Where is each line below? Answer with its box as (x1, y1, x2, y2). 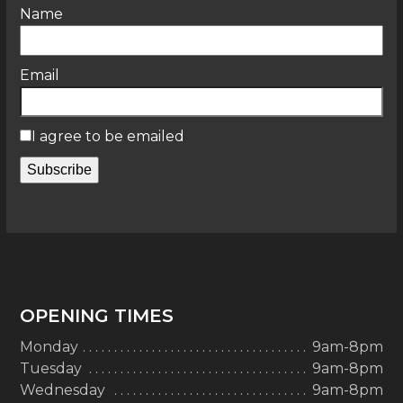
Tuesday (20, 360, 83, 378)
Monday (20, 338, 79, 356)
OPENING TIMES (20, 305, 175, 327)
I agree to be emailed (31, 128, 185, 146)
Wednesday (20, 381, 106, 399)
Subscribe (27, 162, 93, 178)
